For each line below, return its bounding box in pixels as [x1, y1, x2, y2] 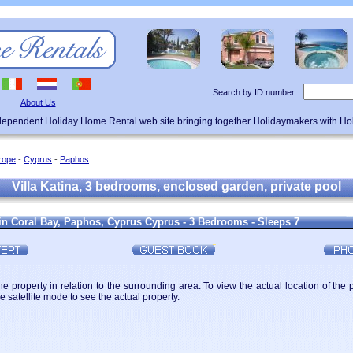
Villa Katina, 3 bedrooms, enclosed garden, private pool [12, 180, 341, 193]
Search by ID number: [213, 87, 297, 97]
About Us [20, 98, 56, 107]
